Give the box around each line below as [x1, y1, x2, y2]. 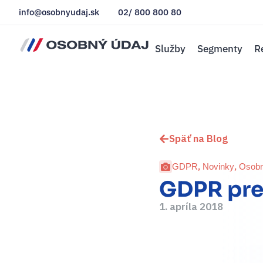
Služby [155, 42, 186, 55]
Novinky [203, 161, 234, 171]
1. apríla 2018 [159, 200, 223, 213]
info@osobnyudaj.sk [19, 6, 99, 18]
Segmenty [197, 42, 242, 55]
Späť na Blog [169, 132, 228, 146]
